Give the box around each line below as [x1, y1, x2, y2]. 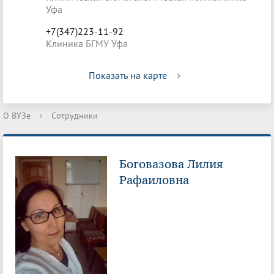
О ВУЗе [3, 110, 31, 121]
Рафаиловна [119, 172, 189, 188]
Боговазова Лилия [119, 157, 223, 172]
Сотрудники [51, 110, 98, 121]
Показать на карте [89, 69, 167, 81]
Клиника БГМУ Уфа [46, 37, 128, 50]
